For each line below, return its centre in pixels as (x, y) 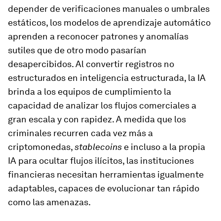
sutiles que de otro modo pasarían (77, 50)
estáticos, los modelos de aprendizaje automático (109, 22)
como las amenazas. (49, 202)
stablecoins (98, 147)
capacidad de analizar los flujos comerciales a (102, 105)
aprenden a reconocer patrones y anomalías (98, 36)
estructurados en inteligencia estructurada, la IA (107, 78)
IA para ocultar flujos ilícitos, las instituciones (101, 161)
